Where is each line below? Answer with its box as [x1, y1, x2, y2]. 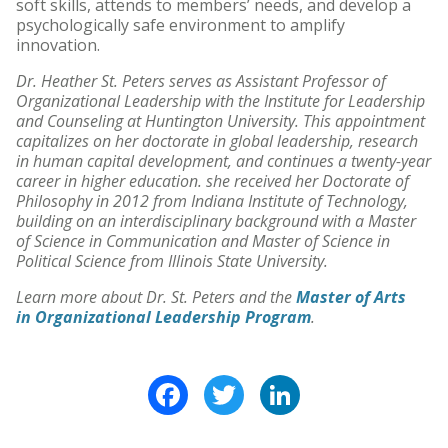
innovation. [16, 34, 100, 56]
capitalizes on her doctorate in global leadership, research [16, 130, 418, 152]
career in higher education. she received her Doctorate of [16, 170, 409, 192]
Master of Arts [296, 286, 406, 308]
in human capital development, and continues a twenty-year [16, 150, 431, 172]
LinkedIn [300, 372, 365, 394]
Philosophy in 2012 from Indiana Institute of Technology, [16, 190, 408, 212]
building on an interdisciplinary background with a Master [16, 210, 416, 232]
